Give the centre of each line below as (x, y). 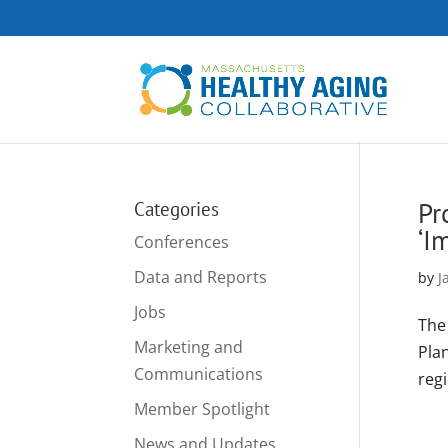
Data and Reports (201, 277)
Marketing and (189, 347)
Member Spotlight (202, 409)
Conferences (182, 242)
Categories (177, 209)
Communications (199, 374)
